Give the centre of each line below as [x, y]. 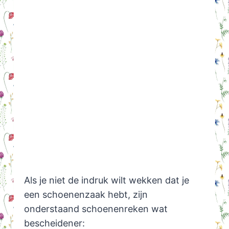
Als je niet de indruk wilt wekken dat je [106, 180]
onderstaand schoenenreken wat [96, 209]
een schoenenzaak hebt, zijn [86, 194]
